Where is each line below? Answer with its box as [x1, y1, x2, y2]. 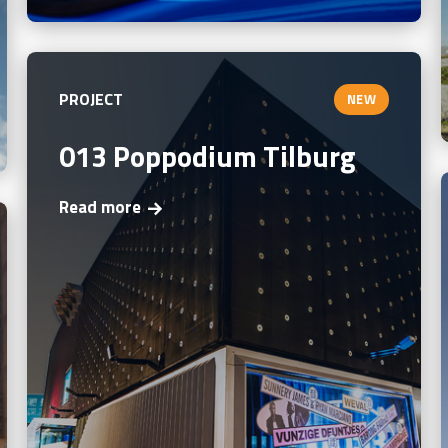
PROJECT [58, 87, 124, 112]
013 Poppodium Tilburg [58, 133, 355, 178]
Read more [58, 194, 141, 221]
